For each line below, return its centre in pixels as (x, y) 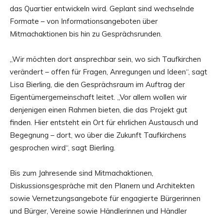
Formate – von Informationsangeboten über (84, 21)
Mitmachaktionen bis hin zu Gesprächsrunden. (86, 34)
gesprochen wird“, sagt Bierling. (63, 147)
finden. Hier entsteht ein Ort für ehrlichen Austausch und (104, 122)
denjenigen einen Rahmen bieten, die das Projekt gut (99, 109)
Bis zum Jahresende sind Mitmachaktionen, (82, 173)
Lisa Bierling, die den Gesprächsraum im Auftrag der (97, 84)
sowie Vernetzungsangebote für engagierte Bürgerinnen (105, 198)
